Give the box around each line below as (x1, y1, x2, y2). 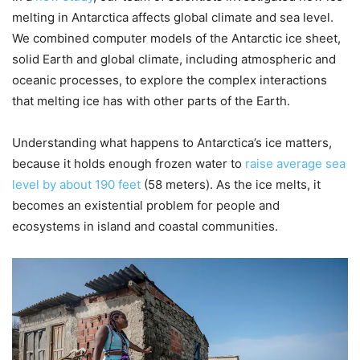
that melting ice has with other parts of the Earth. (12, 92, 290, 108)
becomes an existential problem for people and (12, 197, 280, 213)
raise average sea (245, 155, 346, 171)
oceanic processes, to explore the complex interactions (12, 72, 327, 88)
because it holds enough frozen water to (12, 155, 245, 171)
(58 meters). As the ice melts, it (141, 176, 321, 192)
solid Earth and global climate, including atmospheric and (12, 51, 336, 67)
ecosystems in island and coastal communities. (12, 218, 278, 234)
